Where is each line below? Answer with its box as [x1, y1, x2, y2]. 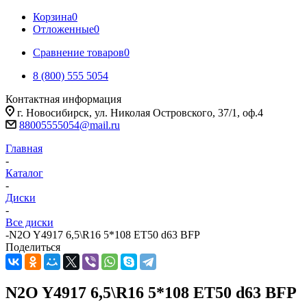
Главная [5, 143, 42, 154]
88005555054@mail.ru [19, 119, 120, 131]
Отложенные [33, 23, 94, 35]
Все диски [5, 217, 53, 228]
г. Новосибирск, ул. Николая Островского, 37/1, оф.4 [17, 107, 263, 119]
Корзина [33, 11, 72, 23]
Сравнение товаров [33, 47, 124, 58]
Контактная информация [5, 93, 121, 105]
